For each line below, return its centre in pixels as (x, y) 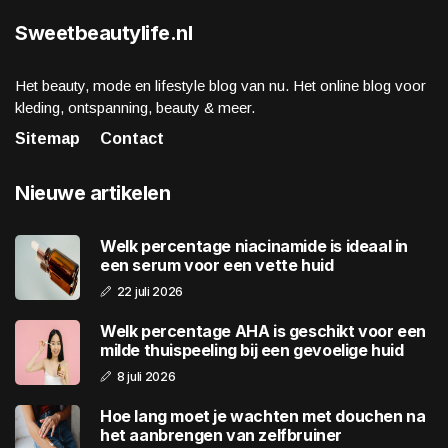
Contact (132, 139)
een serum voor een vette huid (217, 264)
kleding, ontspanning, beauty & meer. (135, 108)
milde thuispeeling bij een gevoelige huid (252, 349)
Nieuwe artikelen (92, 193)
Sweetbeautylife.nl (103, 33)
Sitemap (47, 139)
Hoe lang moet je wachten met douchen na (263, 415)
